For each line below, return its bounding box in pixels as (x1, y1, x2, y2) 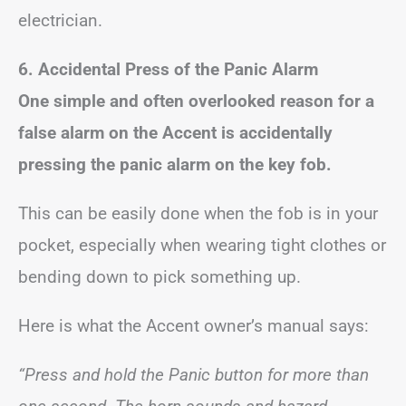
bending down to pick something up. (18, 266, 301, 287)
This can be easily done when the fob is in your (18, 203, 378, 224)
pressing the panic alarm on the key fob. (18, 154, 332, 175)
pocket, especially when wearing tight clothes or (18, 235, 386, 256)
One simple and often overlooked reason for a (18, 91, 374, 111)
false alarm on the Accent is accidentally (18, 122, 333, 143)
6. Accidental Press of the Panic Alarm (18, 59, 318, 80)
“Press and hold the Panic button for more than (18, 364, 369, 385)
